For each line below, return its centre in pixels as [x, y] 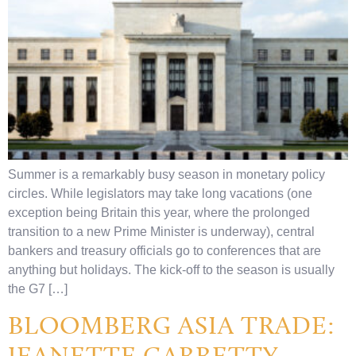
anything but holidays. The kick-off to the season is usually [171, 270]
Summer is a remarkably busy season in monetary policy [166, 175]
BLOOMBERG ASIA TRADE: [172, 325]
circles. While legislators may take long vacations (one [160, 194]
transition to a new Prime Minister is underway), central [161, 232]
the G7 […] [38, 289]
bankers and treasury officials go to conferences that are [164, 251]
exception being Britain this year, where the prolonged [159, 213]
